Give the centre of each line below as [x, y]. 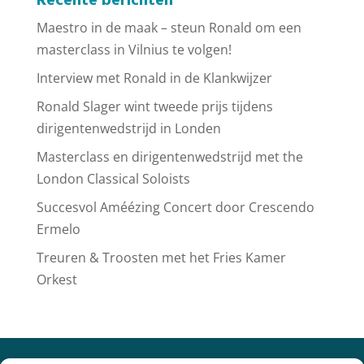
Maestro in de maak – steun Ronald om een [169, 28]
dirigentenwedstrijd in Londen [128, 128]
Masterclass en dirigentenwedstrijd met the [169, 157]
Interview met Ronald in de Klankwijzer [154, 78]
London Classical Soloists [113, 179]
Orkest [56, 279]
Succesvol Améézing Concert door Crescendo [175, 207]
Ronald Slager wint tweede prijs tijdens [154, 106]
